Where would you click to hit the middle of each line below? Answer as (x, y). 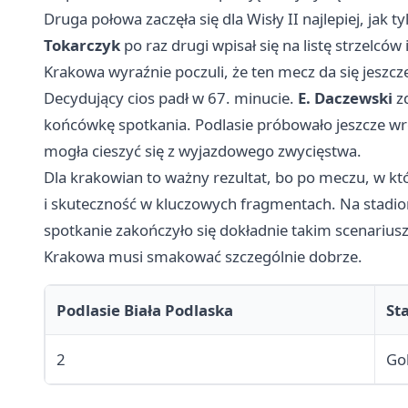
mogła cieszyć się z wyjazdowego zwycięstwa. (203, 151)
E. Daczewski (345, 98)
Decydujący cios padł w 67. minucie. (171, 98)
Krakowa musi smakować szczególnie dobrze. (203, 257)
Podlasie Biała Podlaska (145, 311)
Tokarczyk (82, 46)
